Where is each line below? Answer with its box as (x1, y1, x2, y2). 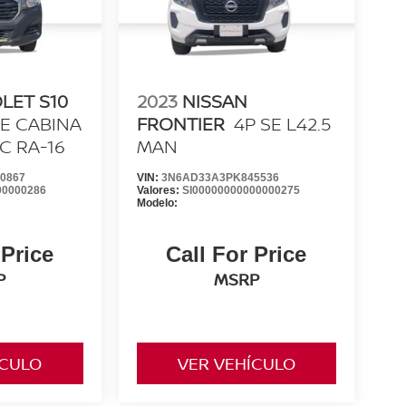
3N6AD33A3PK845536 (160, 171, 279, 185)
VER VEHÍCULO (177, 353, 295, 375)
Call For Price (166, 242, 307, 267)
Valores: (136, 184, 182, 198)
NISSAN (181, 89, 247, 114)
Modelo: (136, 197, 178, 210)
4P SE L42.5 (233, 111, 332, 137)
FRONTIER (136, 111, 225, 137)
